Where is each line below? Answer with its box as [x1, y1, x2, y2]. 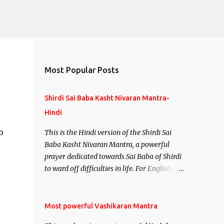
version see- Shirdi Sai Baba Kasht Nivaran [44, 176, 178, 185]
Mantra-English [44, 188, 95, 197]
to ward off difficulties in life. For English [44, 164, 171, 173]
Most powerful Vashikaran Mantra [44, 202, 157, 210]
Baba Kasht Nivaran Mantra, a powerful [44, 140, 169, 149]
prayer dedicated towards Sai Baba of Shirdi [44, 152, 181, 161]
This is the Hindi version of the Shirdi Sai [44, 128, 171, 137]
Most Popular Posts [44, 65, 119, 74]
